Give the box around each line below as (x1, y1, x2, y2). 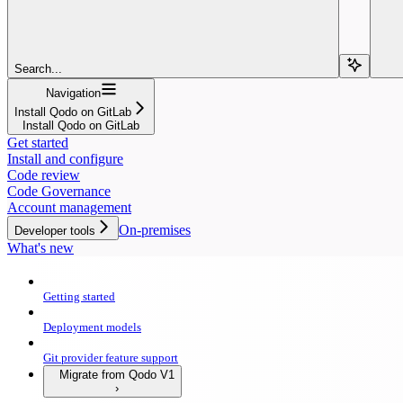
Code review (7, 166, 80, 183)
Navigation (45, 85, 101, 100)
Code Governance (7, 183, 111, 199)
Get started (7, 134, 68, 150)
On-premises (119, 221, 191, 237)
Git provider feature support (43, 350, 178, 364)
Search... (14, 61, 62, 76)
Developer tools (14, 223, 95, 237)
